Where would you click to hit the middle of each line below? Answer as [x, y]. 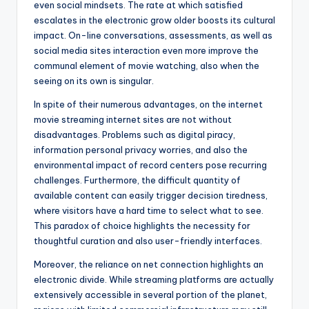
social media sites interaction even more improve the [146, 51]
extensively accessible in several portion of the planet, [150, 295]
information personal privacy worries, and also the [141, 150]
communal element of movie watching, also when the [147, 66]
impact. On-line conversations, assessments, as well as [153, 36]
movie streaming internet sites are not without [133, 120]
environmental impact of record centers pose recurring [150, 165]
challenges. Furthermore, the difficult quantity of [137, 180]
